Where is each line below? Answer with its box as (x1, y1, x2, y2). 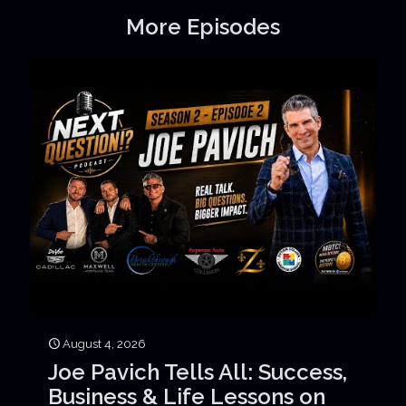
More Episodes (126, 13, 280, 40)
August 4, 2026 (63, 336, 146, 351)
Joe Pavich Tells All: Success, (48, 358, 347, 385)
